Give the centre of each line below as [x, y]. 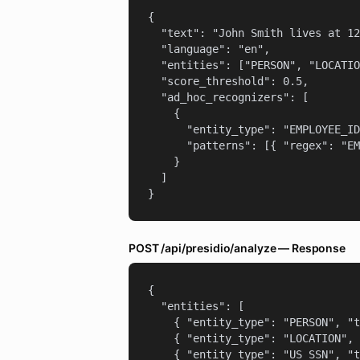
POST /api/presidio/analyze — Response [237, 248]
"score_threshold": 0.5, [228, 81]
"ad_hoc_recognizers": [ [228, 97]
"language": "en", [209, 49]
